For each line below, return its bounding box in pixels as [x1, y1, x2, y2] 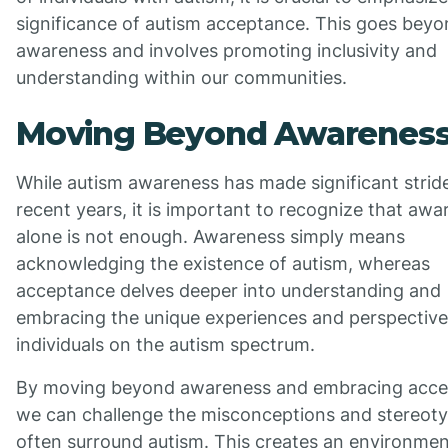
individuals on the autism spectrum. [16, 334, 315, 356]
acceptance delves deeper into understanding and [16, 280, 441, 302]
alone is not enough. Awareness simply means [16, 226, 405, 248]
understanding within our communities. [16, 67, 347, 89]
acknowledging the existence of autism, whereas [16, 253, 430, 275]
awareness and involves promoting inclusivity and [16, 40, 437, 62]
